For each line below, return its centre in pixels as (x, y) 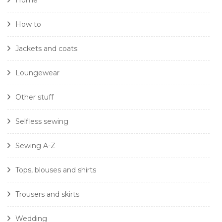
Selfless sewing (42, 122)
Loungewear (37, 73)
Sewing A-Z (35, 146)
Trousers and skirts (47, 194)
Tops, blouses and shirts (56, 170)
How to (28, 25)
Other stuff (34, 97)
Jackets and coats (46, 49)
